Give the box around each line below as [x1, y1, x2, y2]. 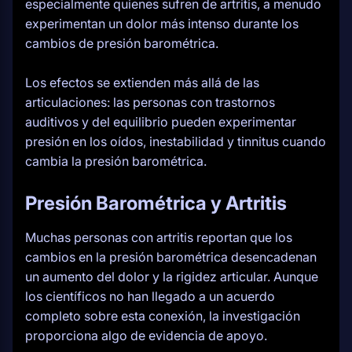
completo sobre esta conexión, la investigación [25, 308, 300, 324]
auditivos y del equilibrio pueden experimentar [25, 114, 296, 130]
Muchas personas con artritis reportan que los [25, 229, 292, 245]
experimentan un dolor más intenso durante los [25, 16, 299, 31]
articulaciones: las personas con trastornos [25, 94, 275, 110]
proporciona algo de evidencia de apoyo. [25, 328, 267, 343]
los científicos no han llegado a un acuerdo [25, 288, 275, 304]
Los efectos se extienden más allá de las [25, 75, 259, 90]
